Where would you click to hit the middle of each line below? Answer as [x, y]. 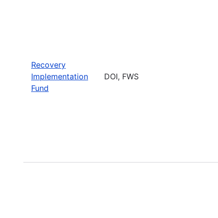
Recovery [48, 64]
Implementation [60, 76]
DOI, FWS [121, 76]
